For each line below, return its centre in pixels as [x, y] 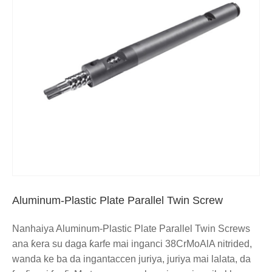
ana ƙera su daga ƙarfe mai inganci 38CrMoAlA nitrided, [132, 243]
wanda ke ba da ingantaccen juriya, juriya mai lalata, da [131, 259]
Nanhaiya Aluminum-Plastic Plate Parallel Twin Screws [131, 228]
